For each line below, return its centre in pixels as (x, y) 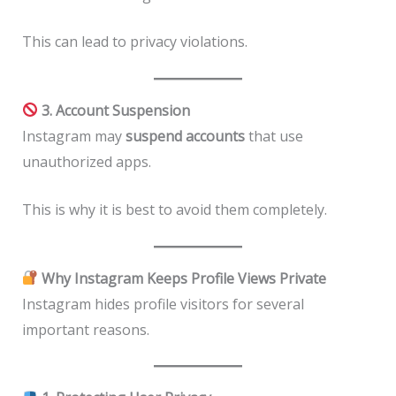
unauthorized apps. (86, 161)
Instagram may (73, 136)
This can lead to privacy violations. (134, 42)
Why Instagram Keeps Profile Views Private (182, 278)
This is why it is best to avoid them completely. (174, 210)
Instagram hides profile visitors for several (163, 304)
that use (274, 136)
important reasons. (85, 329)
